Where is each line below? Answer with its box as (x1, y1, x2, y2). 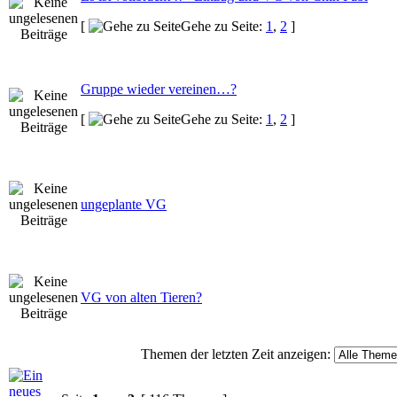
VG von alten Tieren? (81, 289, 202, 305)
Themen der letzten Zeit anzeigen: (140, 346, 331, 362)
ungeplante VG (81, 196, 167, 212)
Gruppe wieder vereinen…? (81, 81, 237, 97)
